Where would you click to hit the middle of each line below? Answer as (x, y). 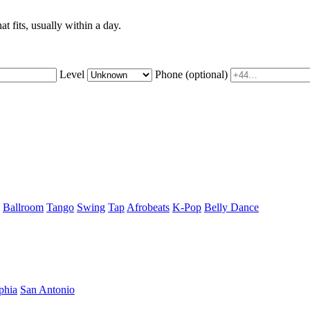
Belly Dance (231, 208)
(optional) (207, 75)
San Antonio (47, 289)
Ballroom (23, 208)
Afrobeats (148, 208)
